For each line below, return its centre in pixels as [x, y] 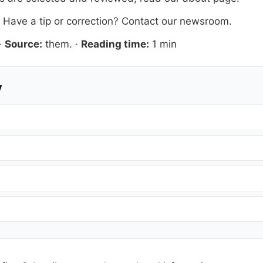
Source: [23, 44]
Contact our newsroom [175, 21]
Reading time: [115, 44]
